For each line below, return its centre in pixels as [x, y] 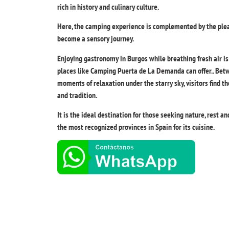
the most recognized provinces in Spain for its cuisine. [136, 127]
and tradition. [77, 95]
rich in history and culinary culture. [108, 6]
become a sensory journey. [96, 39]
